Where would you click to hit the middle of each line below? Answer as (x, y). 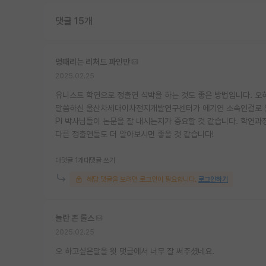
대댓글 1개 (69, 160)
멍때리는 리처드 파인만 (93, 61)
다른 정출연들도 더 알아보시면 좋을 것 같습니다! (134, 134)
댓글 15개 (74, 21)
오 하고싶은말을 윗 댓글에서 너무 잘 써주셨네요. (135, 251)
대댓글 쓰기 (99, 160)
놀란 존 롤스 (75, 218)
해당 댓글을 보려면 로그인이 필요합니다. (142, 179)
